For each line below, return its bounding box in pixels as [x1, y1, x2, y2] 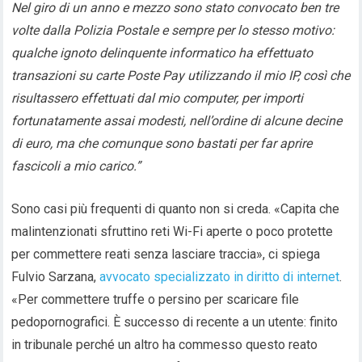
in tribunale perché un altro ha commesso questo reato [11, 337, 318, 352]
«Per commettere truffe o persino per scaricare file [11, 292, 300, 307]
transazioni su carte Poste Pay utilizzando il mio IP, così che [11, 68, 351, 83]
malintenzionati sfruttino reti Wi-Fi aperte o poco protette [11, 224, 334, 239]
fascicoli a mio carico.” [11, 158, 141, 174]
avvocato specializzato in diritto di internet [96, 269, 340, 284]
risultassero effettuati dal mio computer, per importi [11, 90, 304, 106]
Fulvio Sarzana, [11, 269, 97, 284]
